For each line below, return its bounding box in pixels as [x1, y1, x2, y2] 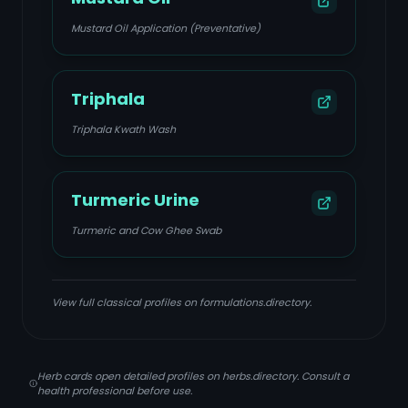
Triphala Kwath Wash [71, 122, 176, 137]
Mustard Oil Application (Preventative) [71, 21, 260, 36]
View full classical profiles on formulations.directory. [52, 295, 311, 310]
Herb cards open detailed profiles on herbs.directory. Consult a [36, 369, 349, 383]
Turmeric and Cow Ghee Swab [71, 223, 221, 238]
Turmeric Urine [71, 189, 199, 211]
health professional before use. [36, 383, 192, 398]
